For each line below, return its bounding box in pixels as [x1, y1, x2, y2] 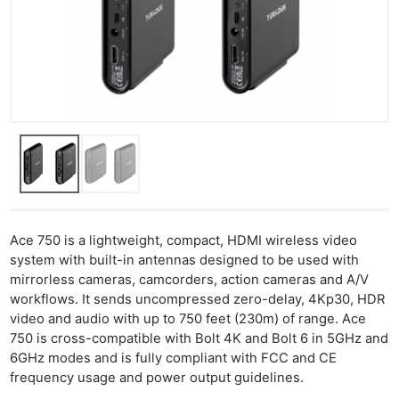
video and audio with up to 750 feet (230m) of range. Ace [10, 310, 367, 327]
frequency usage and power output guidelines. [10, 369, 305, 386]
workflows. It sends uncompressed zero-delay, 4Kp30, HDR [10, 290, 386, 307]
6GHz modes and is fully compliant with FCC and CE [10, 349, 338, 366]
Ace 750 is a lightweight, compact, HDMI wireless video [10, 232, 358, 248]
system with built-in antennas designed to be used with [10, 251, 360, 268]
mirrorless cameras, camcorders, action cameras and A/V [10, 271, 370, 288]
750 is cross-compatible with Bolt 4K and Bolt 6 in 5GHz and [10, 330, 389, 346]
